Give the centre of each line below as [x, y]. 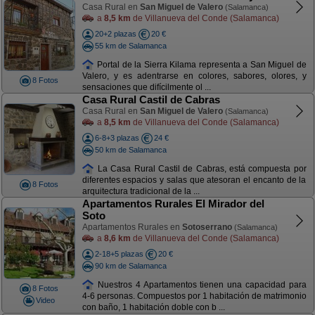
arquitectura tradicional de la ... [141, 192]
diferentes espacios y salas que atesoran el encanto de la [194, 180]
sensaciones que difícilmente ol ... [146, 88]
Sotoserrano [207, 227]
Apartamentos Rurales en [132, 227]
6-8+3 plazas [117, 138]
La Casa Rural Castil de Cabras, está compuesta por [200, 168]
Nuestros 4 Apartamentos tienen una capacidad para [200, 284]
